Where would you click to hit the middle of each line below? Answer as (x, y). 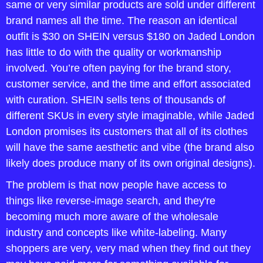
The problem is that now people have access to (116, 185)
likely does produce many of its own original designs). (131, 163)
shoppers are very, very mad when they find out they (128, 249)
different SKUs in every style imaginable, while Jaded (130, 116)
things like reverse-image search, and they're (111, 201)
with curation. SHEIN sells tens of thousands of (116, 100)
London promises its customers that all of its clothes (127, 132)
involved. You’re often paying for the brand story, (119, 68)
